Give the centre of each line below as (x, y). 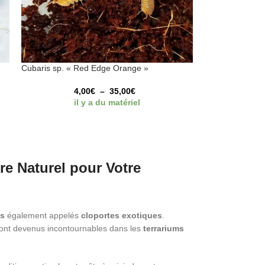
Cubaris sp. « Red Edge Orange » (85, 68)
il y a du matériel (107, 102)
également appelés (43, 215)
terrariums (163, 228)
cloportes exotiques (121, 215)
